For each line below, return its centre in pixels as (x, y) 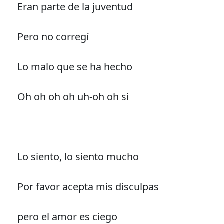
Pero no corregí (53, 36)
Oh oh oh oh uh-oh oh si (73, 96)
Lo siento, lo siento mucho (78, 156)
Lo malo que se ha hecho (75, 66)
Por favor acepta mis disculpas (88, 186)
